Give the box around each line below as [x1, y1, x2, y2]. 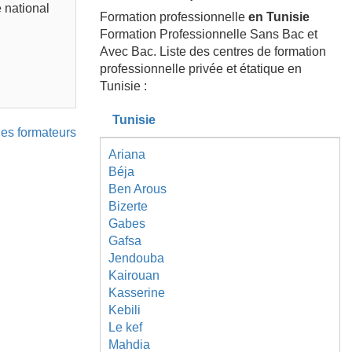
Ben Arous [108, 182, 167, 196]
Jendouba [108, 251, 164, 265]
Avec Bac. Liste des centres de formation [100, 45, 326, 58]
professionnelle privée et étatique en [100, 62, 302, 75]
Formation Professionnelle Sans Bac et [100, 27, 317, 41]
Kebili [108, 303, 141, 317]
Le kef [108, 321, 142, 334]
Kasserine [108, 286, 165, 299]
